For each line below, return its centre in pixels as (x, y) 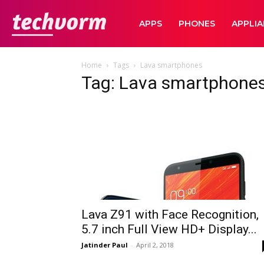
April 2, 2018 (155, 245)
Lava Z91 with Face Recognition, (170, 214)
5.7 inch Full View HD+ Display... (169, 229)
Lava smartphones (171, 65)
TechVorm (125, 23)
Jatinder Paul (105, 245)
